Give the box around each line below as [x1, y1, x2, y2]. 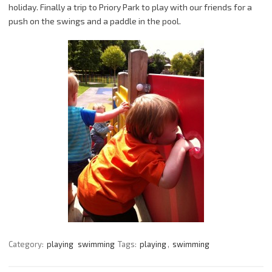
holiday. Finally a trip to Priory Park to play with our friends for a [8, 1, 252, 12]
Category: [8, 239, 46, 249]
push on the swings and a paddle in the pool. [8, 15, 181, 26]
